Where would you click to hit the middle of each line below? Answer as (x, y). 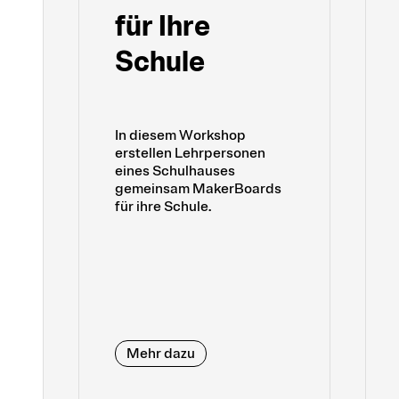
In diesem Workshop (180, 136)
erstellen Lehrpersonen (190, 154)
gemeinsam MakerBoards (198, 189)
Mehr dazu (161, 354)
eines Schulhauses (175, 171)
